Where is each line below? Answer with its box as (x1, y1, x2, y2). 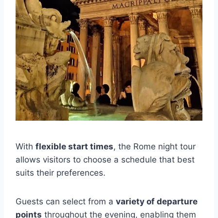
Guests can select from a (16, 197, 116, 206)
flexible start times (36, 142, 113, 151)
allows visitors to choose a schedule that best (16, 155, 195, 164)
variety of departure (116, 197, 198, 206)
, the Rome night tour (113, 142, 196, 151)
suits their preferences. (16, 168, 106, 178)
